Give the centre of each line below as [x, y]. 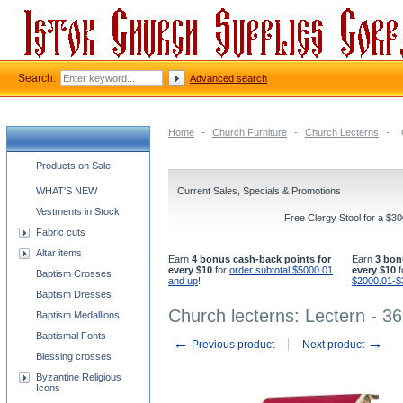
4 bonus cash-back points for [261, 259]
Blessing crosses [74, 356]
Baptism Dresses [74, 294]
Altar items [59, 253]
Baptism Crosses [74, 273]
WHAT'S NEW [67, 191]
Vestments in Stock [78, 211]
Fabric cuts [61, 232]
